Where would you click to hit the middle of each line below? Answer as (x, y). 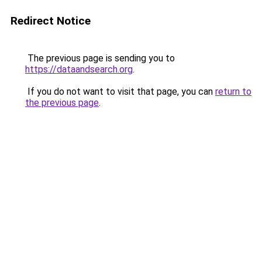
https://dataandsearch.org (79, 69)
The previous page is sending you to (100, 58)
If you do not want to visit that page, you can (120, 92)
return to (233, 92)
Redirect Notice (51, 21)
